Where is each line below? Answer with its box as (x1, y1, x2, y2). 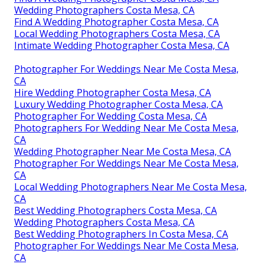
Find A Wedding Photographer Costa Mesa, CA (14, 15, 219, 28)
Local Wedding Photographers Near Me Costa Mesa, (14, 180, 247, 193)
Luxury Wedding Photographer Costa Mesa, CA (14, 97, 223, 111)
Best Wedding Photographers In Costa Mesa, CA (14, 227, 228, 240)
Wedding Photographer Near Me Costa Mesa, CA (14, 144, 231, 158)
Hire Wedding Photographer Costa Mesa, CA (14, 85, 211, 99)
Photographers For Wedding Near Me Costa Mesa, (14, 121, 239, 134)
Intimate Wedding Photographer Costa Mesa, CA (14, 38, 229, 52)
